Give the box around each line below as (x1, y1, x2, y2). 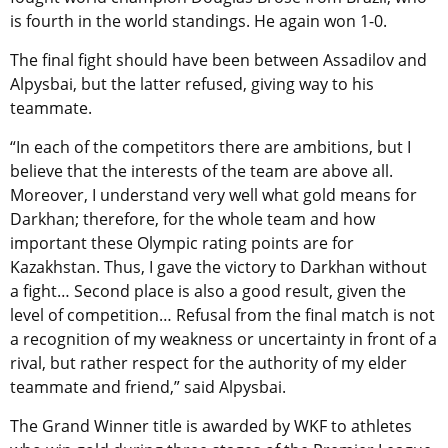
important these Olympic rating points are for (10, 231, 354, 254)
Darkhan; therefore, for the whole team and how (10, 207, 375, 230)
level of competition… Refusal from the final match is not (10, 303, 435, 326)
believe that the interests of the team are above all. (10, 159, 393, 182)
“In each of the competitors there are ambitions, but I (10, 135, 411, 158)
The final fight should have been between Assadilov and (10, 48, 427, 71)
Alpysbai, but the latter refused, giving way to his (10, 72, 374, 95)
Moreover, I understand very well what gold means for (10, 183, 417, 206)
